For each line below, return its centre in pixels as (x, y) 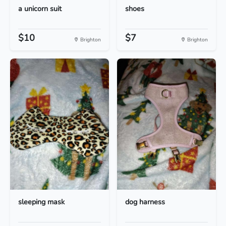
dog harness (145, 202)
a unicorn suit (40, 9)
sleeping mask (41, 202)
